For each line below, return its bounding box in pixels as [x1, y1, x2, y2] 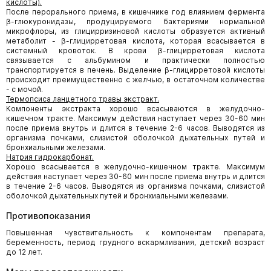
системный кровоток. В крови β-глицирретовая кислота [6, 46, 265, 55]
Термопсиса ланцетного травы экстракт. [6, 94, 159, 103]
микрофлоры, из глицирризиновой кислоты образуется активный [6, 27, 265, 36]
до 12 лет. [6, 247, 42, 256]
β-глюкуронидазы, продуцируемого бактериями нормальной [6, 17, 265, 26]
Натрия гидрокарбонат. [6, 152, 94, 162]
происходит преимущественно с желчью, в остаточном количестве [6, 75, 265, 84]
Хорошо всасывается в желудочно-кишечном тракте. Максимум [6, 162, 265, 171]
